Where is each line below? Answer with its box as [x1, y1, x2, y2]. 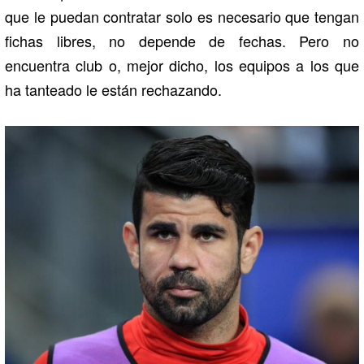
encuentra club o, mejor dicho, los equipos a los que [5, 54, 359, 76]
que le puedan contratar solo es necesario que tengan [5, 6, 359, 28]
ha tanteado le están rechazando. [5, 79, 222, 101]
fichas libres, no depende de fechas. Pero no [5, 30, 359, 52]
